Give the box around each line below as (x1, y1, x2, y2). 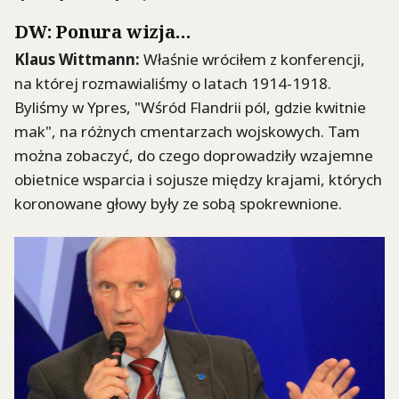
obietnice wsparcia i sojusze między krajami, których (14, 169, 382, 191)
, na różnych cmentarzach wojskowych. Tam (52, 121, 360, 142)
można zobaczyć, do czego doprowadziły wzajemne (14, 145, 373, 167)
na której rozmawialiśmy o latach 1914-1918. (14, 73, 331, 94)
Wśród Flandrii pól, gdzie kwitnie (141, 97, 366, 118)
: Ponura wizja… (46, 19, 191, 44)
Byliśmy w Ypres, (14, 97, 134, 118)
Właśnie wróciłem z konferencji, (140, 49, 365, 70)
